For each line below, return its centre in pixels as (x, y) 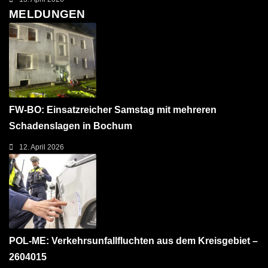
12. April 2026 (42, 147)
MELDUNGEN (47, 14)
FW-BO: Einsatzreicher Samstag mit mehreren (113, 110)
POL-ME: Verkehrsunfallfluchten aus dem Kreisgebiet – (133, 241)
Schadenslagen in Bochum (71, 126)
